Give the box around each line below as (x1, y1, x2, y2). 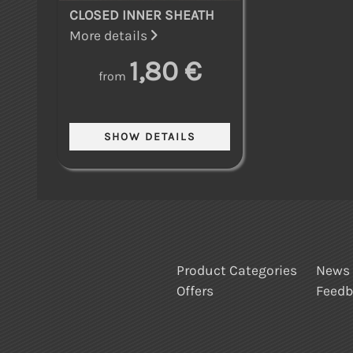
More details (69, 27, 150, 43)
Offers (176, 283, 214, 299)
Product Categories (176, 262, 297, 279)
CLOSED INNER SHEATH (69, 6, 214, 23)
